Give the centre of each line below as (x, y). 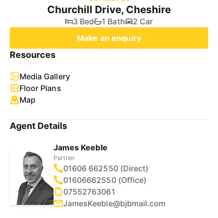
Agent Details (39, 126)
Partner (64, 158)
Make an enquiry (109, 38)
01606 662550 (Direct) (106, 168)
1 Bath (113, 21)
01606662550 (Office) (105, 180)
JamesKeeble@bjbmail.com (115, 203)
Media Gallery (45, 76)
